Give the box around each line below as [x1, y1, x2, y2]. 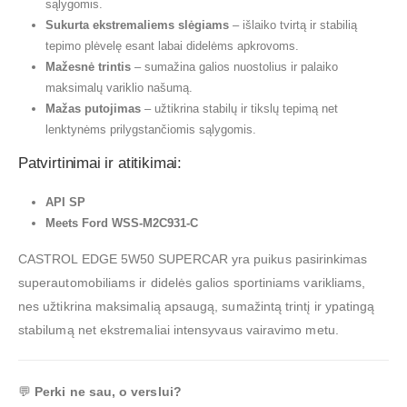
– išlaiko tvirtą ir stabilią [228, 18, 357, 33]
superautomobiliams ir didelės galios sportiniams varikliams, [18, 274, 366, 290]
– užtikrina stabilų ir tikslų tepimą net [140, 102, 338, 116]
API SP [45, 194, 85, 209]
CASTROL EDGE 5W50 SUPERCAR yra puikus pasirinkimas [18, 251, 368, 266]
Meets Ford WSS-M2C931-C [45, 215, 198, 230]
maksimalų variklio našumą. [45, 81, 193, 95]
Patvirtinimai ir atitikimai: [18, 154, 182, 172]
